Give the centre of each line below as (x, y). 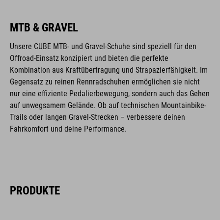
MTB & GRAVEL (44, 27)
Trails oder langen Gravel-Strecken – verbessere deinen (97, 117)
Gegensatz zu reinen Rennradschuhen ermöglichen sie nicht (105, 82)
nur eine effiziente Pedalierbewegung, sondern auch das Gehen (110, 93)
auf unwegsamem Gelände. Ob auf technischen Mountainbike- (108, 105)
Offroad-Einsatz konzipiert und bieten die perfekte (89, 58)
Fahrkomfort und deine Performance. (68, 129)
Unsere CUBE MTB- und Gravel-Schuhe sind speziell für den (103, 46)
